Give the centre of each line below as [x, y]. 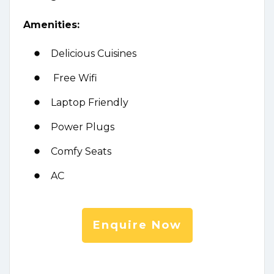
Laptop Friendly [90, 103]
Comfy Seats [81, 152]
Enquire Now [137, 225]
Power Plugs [83, 127]
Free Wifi [74, 78]
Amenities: [51, 25]
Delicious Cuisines [94, 54]
